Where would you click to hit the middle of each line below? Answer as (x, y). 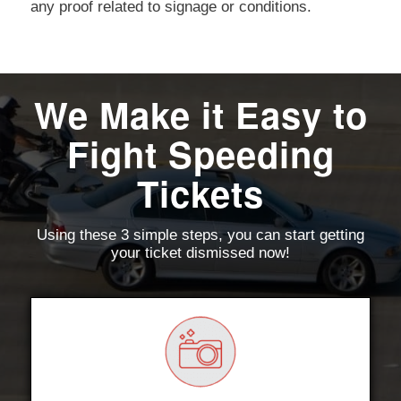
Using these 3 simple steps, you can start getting (200, 235)
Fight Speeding (200, 154)
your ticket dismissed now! (200, 252)
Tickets (200, 193)
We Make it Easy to (200, 115)
